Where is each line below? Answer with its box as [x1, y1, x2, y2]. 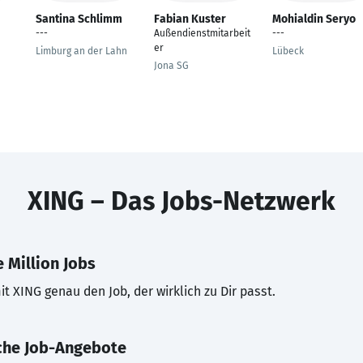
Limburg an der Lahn [36, 45, 127, 57]
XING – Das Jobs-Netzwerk [28, 186, 335, 216]
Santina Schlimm [36, 12, 122, 26]
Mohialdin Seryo [272, 12, 356, 26]
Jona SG [154, 60, 189, 71]
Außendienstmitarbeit [154, 28, 250, 39]
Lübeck [272, 45, 304, 57]
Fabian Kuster [154, 12, 226, 26]
